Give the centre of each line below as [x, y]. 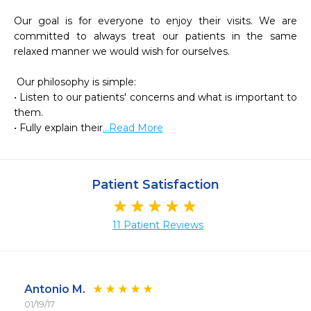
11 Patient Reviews [158, 225]
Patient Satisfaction [155, 185]
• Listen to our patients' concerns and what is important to [155, 97]
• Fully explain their [58, 128]
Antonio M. [55, 289]
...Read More [133, 128]
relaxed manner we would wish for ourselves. [122, 51]
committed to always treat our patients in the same [155, 36]
